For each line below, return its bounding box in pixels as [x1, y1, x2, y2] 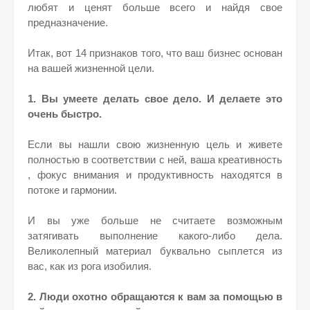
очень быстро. [28, 108, 102, 120]
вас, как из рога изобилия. [28, 260, 152, 272]
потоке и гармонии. [28, 184, 117, 196]
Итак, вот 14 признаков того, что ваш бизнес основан [28, 47, 282, 59]
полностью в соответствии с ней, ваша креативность [28, 154, 282, 165]
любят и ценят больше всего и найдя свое [28, 1, 282, 13]
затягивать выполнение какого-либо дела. [28, 230, 282, 241]
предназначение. [28, 17, 108, 28]
